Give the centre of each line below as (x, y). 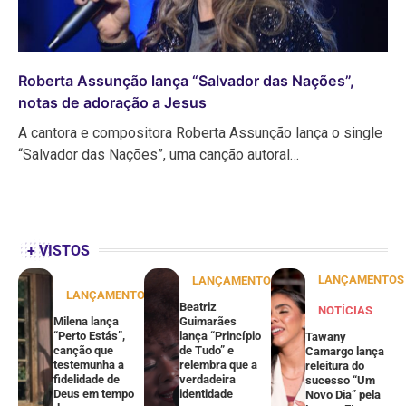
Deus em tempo (93, 393)
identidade (207, 393)
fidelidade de (86, 379)
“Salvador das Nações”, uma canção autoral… (159, 154)
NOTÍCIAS (346, 310)
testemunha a (88, 364)
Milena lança (86, 321)
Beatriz (198, 306)
